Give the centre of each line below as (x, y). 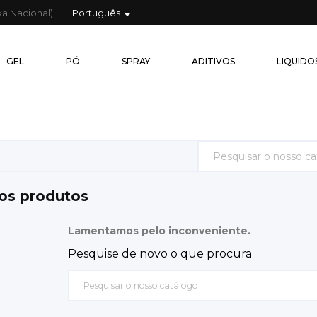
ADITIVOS (213, 61)
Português (97, 12)
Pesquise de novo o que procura (160, 253)
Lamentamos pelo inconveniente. (159, 230)
